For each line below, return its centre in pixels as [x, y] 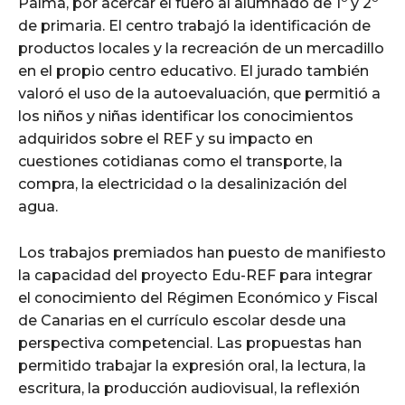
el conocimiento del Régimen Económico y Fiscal [198, 297]
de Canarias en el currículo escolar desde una [182, 320]
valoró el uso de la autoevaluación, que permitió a [199, 93]
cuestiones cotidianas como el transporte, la [180, 161]
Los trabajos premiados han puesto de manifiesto [202, 252]
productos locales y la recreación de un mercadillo [201, 48]
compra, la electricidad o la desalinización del [183, 184]
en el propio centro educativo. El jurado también [193, 71]
